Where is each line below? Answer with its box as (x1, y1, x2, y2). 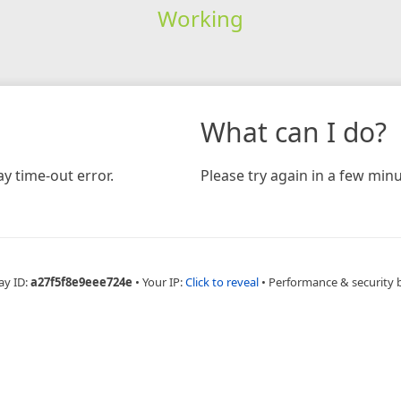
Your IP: (142, 273, 185, 290)
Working (157, 3, 243, 33)
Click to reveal (185, 273, 259, 290)
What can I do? (200, 113, 387, 150)
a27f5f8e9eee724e (30, 273, 132, 290)
